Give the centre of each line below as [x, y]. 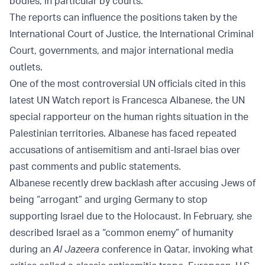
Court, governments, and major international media [122, 51]
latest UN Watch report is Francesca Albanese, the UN [127, 100]
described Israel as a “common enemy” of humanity [121, 233]
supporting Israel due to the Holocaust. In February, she [131, 216]
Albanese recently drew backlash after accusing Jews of [132, 183]
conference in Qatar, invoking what [176, 249]
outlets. [26, 67]
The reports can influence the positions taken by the [123, 17]
